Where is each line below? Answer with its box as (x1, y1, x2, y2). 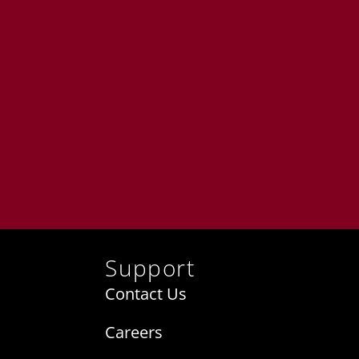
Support (105, 252, 195, 284)
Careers (105, 321, 163, 344)
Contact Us (105, 283, 188, 305)
